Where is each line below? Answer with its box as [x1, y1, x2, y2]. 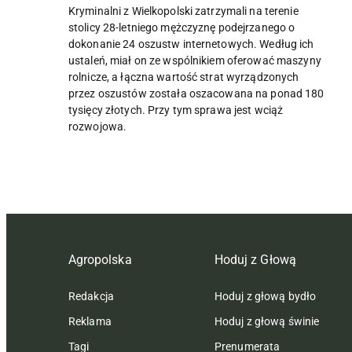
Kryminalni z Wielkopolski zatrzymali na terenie [68, 5, 299, 18]
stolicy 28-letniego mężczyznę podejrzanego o [68, 21, 295, 35]
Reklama [68, 315, 112, 328]
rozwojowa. [68, 120, 127, 134]
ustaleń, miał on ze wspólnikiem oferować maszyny [68, 54, 321, 68]
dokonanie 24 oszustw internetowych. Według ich [68, 38, 314, 51]
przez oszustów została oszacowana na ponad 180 [68, 87, 324, 101]
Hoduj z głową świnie [214, 315, 320, 328]
